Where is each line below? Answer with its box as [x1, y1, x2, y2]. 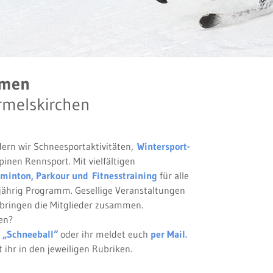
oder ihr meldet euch [58, 228, 151, 240]
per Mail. [151, 228, 187, 240]
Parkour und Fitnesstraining [36, 169, 157, 182]
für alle [157, 169, 189, 182]
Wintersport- [137, 140, 190, 152]
